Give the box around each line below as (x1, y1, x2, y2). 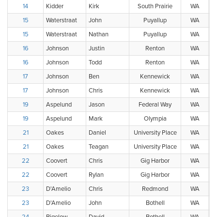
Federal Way (139, 101, 171, 108)
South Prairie (138, 2, 172, 10)
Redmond (142, 185, 168, 193)
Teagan (89, 143, 108, 151)
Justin (89, 45, 105, 52)
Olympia (143, 115, 167, 123)
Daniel (89, 129, 106, 137)
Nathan (89, 31, 108, 38)
